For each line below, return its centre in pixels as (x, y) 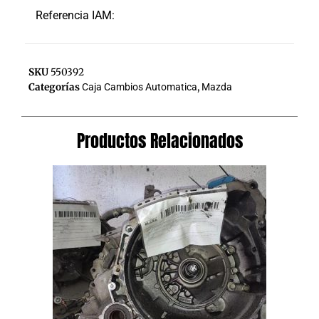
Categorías (54, 87)
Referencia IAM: (75, 15)
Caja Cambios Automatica (140, 87)
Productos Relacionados (159, 141)
